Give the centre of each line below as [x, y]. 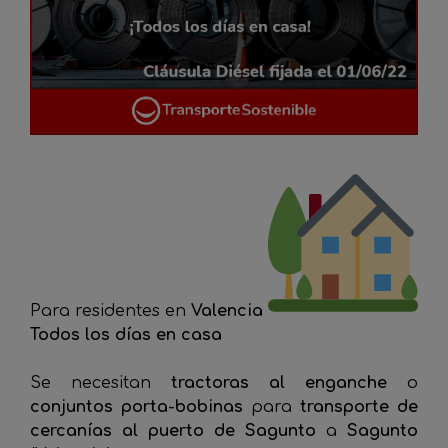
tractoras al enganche [289, 383]
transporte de [359, 407]
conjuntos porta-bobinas [136, 407]
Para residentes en [110, 311]
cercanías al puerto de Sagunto [178, 431]
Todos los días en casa [126, 335]
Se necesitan [100, 383]
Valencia [229, 311]
